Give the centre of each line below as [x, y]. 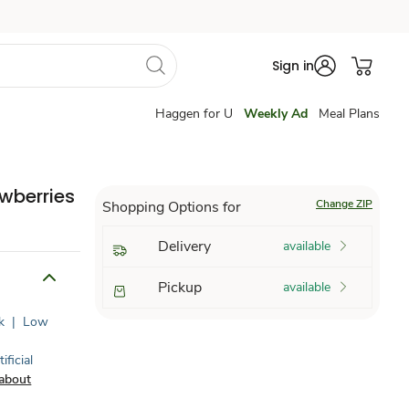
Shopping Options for [171, 207]
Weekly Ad [276, 114]
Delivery [184, 246]
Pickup [179, 288]
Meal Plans [349, 114]
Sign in [293, 66]
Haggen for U [194, 114]
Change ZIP [344, 204]
